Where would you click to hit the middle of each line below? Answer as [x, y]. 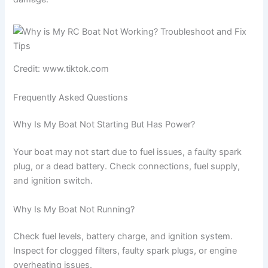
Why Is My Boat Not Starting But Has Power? [104, 125]
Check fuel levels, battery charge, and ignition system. [123, 237]
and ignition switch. [53, 181]
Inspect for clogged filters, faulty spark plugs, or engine [125, 251]
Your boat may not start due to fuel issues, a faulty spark [128, 152]
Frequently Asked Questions [71, 97]
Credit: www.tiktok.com [61, 69]
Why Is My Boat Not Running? [74, 209]
